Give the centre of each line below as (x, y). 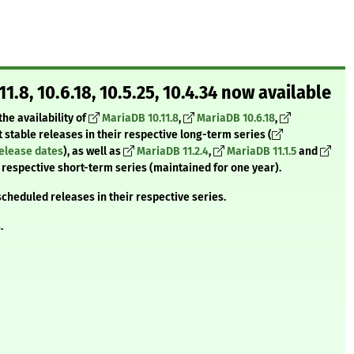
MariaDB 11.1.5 (262, 152)
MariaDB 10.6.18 (236, 119)
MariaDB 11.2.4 (173, 152)
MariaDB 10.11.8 (140, 119)
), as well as (93, 152)
